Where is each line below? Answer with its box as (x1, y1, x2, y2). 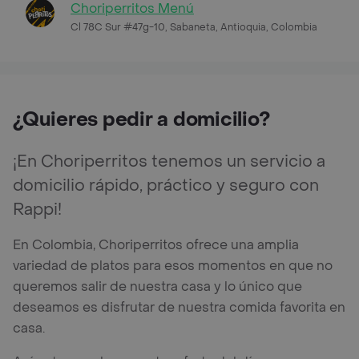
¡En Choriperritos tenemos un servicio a (13, 151, 325, 172)
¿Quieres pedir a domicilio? (13, 107, 270, 132)
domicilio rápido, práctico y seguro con (13, 175, 319, 196)
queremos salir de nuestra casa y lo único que (13, 277, 302, 295)
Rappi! (13, 199, 62, 220)
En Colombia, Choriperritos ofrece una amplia (13, 236, 299, 253)
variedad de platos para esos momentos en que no (13, 256, 333, 274)
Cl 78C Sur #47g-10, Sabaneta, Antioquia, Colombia (71, 20, 317, 34)
